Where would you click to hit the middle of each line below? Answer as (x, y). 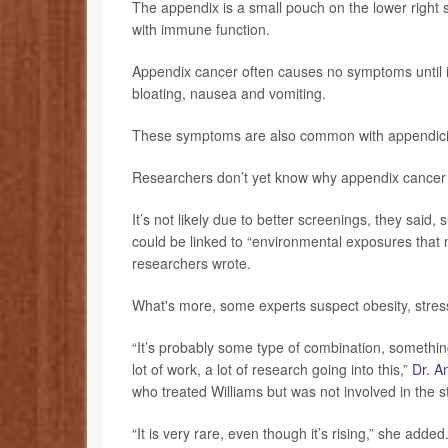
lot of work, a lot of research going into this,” (272, 369)
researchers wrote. (191, 263)
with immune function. (201, 29)
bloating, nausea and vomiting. (229, 93)
